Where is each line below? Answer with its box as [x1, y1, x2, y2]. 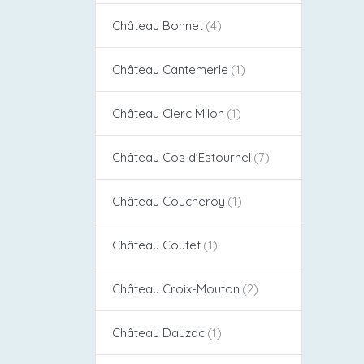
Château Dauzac [112, 324, 205, 340]
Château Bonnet [112, 17, 203, 33]
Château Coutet [112, 236, 201, 253]
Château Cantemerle [112, 61, 228, 77]
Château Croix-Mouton [112, 280, 240, 297]
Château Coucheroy [112, 193, 225, 209]
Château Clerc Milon [112, 105, 224, 121]
